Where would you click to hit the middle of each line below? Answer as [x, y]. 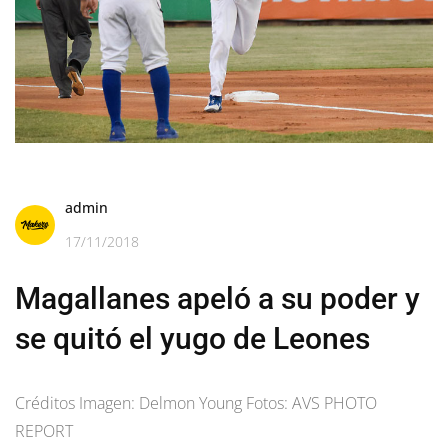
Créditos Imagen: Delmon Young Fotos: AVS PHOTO [196, 402]
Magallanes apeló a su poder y [217, 298]
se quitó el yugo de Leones [192, 338]
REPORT [44, 430]
